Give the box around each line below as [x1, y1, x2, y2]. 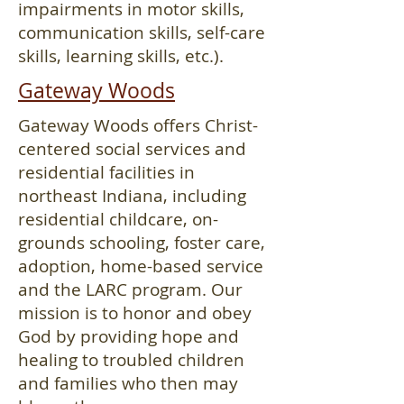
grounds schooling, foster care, [18, 231, 265, 254]
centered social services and [18, 137, 246, 161]
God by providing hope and [18, 325, 239, 348]
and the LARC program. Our [18, 278, 243, 301]
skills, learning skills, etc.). [18, 44, 224, 68]
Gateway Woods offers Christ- [18, 114, 258, 137]
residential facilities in [18, 161, 195, 184]
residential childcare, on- [18, 207, 218, 231]
